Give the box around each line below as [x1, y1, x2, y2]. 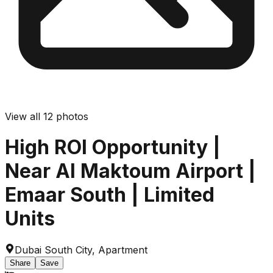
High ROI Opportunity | [5, 135, 221, 160]
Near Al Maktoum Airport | [5, 159, 256, 183]
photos [53, 110, 88, 122]
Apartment [98, 243, 147, 256]
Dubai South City [15, 243, 92, 256]
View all [5, 110, 43, 122]
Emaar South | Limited [5, 183, 214, 207]
